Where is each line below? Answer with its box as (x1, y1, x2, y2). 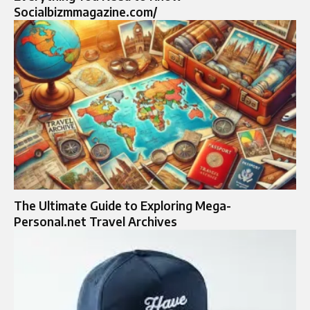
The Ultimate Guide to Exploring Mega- (14, 197, 231, 213)
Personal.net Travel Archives (14, 213, 177, 229)
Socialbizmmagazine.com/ (14, 4, 157, 20)
